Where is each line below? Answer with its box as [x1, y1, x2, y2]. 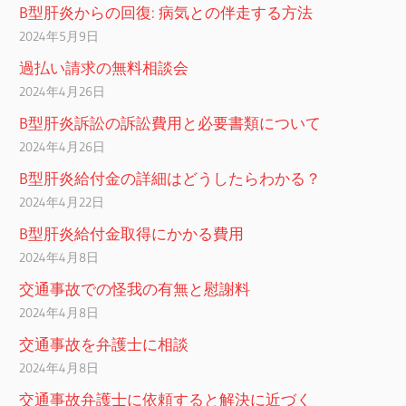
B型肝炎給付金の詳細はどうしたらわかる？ [19, 169, 322, 188]
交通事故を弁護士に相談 [19, 334, 189, 354]
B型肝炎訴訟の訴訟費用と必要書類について [19, 113, 322, 133]
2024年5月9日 [19, 28, 100, 45]
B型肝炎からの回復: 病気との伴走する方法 [19, 3, 314, 23]
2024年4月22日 [19, 194, 105, 211]
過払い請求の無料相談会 [19, 58, 189, 78]
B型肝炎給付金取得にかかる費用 [19, 224, 245, 244]
